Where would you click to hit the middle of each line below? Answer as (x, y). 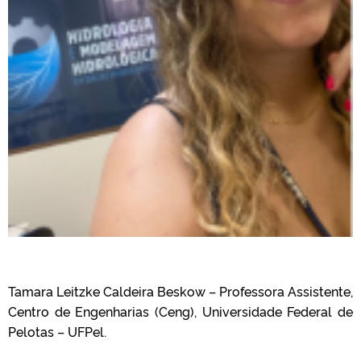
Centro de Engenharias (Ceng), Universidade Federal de (180, 311)
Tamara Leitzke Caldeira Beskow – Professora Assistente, (180, 291)
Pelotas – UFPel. (57, 332)
